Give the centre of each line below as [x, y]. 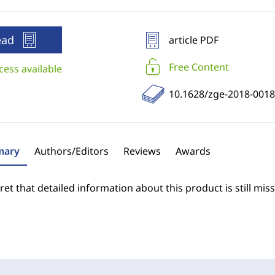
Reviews [142, 151]
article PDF [193, 40]
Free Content [199, 67]
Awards [193, 151]
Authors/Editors [71, 151]
